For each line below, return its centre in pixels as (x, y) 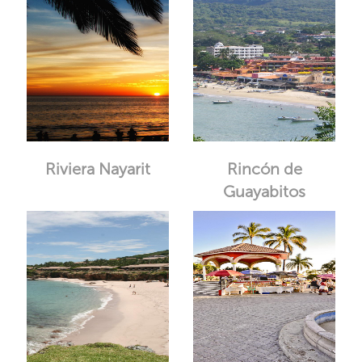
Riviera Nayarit (97, 169)
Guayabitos (265, 192)
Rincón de (264, 169)
